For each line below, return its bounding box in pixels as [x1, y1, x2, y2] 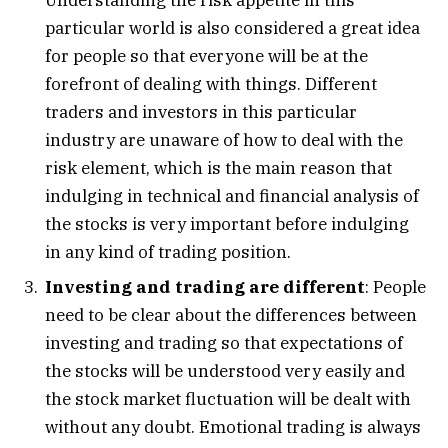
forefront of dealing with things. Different [45, 72, 377, 95]
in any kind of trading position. [45, 240, 291, 263]
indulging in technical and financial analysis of [45, 184, 419, 207]
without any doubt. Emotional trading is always [45, 416, 421, 439]
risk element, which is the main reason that [45, 156, 392, 179]
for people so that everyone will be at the [45, 44, 368, 67]
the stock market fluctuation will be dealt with [45, 388, 411, 411]
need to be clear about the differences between [45, 304, 417, 327]
